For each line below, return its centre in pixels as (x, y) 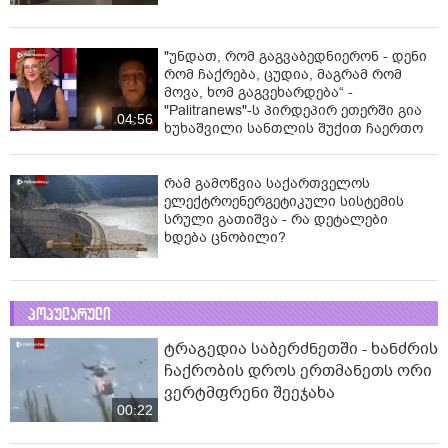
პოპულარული (69, 315)
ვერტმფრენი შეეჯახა (249, 393)
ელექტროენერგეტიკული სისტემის (284, 202)
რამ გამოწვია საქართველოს (267, 184)
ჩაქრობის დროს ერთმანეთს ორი (298, 371)
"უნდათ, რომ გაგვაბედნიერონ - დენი (295, 57)
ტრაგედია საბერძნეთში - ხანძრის (301, 349)
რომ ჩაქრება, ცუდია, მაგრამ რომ (283, 75)
